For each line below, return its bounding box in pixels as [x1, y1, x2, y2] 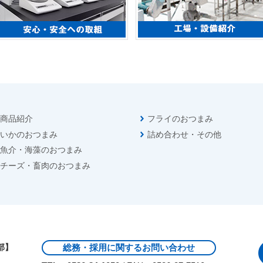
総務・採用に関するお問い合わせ [62, 242, 195, 252]
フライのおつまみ [147, 113, 213, 123]
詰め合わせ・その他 [147, 129, 221, 139]
